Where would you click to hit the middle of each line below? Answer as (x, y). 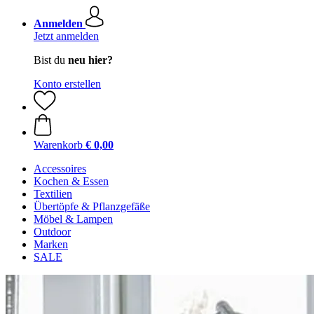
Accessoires (60, 169)
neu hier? (90, 60)
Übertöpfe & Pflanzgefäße (92, 206)
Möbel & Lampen (73, 219)
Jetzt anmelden (66, 36)
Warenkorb (58, 145)
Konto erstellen (67, 84)
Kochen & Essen (71, 181)
